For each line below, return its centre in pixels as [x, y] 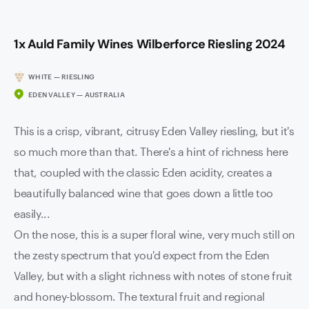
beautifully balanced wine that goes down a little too [143, 193]
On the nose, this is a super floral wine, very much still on [154, 234]
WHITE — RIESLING [61, 77]
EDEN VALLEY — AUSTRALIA [77, 94]
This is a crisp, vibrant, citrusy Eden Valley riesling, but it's [154, 131]
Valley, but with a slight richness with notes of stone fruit [153, 276]
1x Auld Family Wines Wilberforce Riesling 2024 [150, 44]
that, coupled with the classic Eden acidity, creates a [143, 172]
